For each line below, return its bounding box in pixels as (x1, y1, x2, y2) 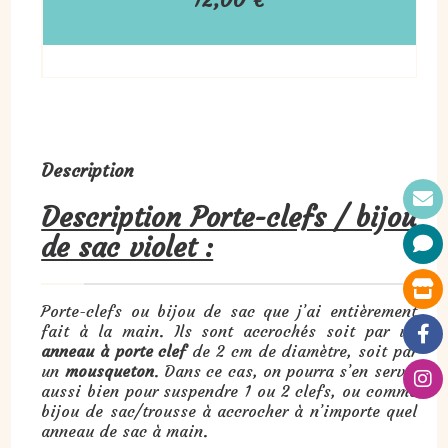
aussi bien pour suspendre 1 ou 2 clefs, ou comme (41, 380, 417, 401)
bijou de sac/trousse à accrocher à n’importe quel (41, 400, 417, 421)
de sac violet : (41, 229, 214, 265)
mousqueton (59, 360, 154, 381)
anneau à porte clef (41, 340, 187, 361)
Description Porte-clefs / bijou (41, 199, 417, 235)
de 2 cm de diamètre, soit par (186, 340, 417, 361)
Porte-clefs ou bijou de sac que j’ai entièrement (41, 300, 417, 321)
